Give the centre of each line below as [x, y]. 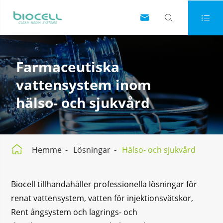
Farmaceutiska [68, 67]
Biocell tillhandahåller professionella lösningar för [104, 184]
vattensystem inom [84, 85]
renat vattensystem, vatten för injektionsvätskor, [102, 198]
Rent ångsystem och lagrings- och [74, 212]
